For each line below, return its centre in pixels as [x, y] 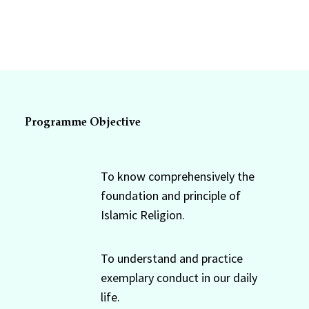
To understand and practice [171, 258]
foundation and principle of [170, 196]
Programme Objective [82, 120]
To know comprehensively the [177, 177]
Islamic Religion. [142, 215]
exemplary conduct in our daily [179, 277]
